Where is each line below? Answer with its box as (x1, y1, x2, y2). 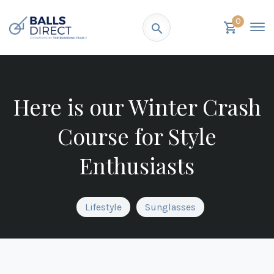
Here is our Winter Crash (13, 92, 261, 122)
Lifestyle (84, 201, 122, 213)
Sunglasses (144, 201, 196, 213)
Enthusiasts (80, 150, 194, 180)
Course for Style (57, 121, 217, 151)
